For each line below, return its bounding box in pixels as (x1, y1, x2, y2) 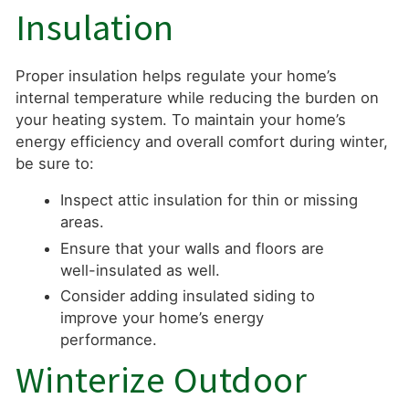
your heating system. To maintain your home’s (15, 110, 346, 129)
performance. (60, 330, 158, 349)
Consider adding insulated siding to (60, 286, 316, 305)
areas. (60, 213, 105, 232)
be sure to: (15, 153, 94, 173)
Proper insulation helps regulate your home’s (15, 66, 337, 85)
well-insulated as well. (60, 260, 221, 279)
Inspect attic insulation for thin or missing (60, 191, 359, 210)
